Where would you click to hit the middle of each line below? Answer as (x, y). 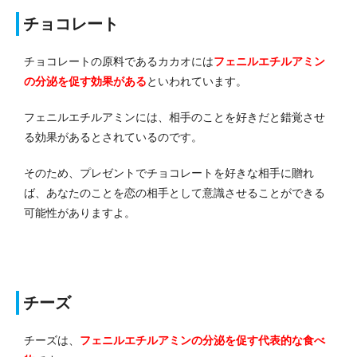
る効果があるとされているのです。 (113, 137)
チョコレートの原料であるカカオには (119, 62)
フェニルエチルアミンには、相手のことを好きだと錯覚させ (175, 118)
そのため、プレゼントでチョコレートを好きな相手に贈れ (169, 173)
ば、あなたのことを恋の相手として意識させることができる (175, 193)
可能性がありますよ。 (80, 213)
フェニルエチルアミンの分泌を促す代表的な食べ (202, 341)
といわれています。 (197, 82)
